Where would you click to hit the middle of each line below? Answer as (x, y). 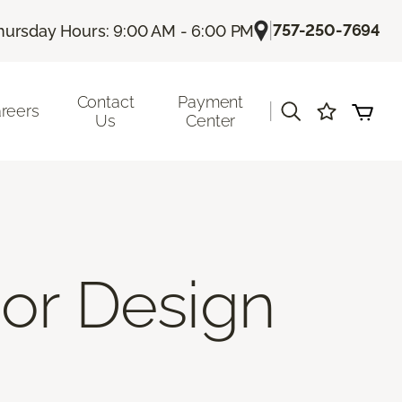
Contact (105, 101)
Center (211, 120)
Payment (211, 101)
